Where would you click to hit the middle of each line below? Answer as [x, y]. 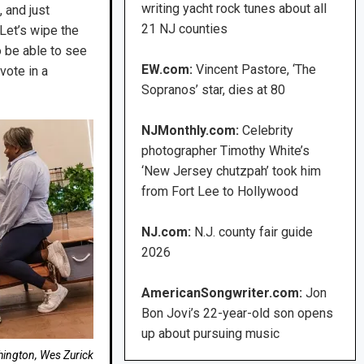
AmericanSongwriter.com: [222, 293]
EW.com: [169, 70]
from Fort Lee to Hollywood [220, 192]
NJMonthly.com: [191, 131]
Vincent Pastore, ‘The [256, 70]
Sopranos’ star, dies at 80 [214, 90]
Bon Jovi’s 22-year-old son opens [238, 314]
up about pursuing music [211, 334]
